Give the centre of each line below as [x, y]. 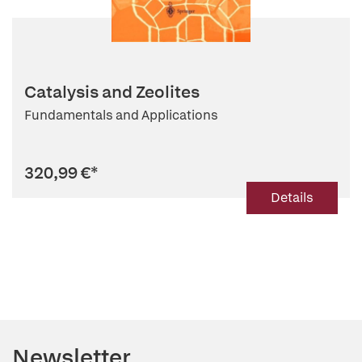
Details [292, 198]
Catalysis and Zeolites [112, 92]
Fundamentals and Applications [121, 115]
